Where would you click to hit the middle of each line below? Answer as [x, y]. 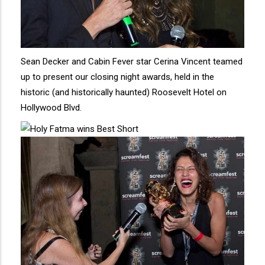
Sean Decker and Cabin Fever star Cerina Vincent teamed [132, 62]
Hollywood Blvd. [51, 108]
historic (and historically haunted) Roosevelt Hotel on [124, 93]
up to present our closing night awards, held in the [117, 77]
